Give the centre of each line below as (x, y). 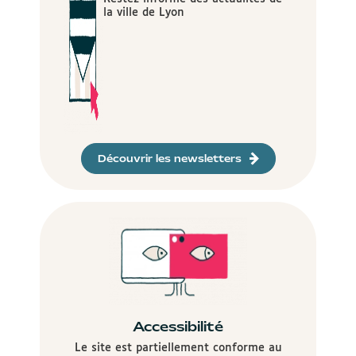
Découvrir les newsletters (169, 158)
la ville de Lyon (143, 12)
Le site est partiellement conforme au (178, 348)
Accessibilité (178, 326)
